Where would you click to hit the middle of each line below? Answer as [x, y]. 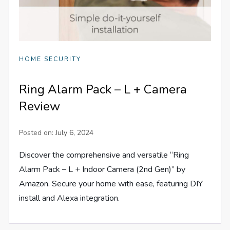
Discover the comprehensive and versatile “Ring [104, 155]
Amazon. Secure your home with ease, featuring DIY [111, 184]
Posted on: [37, 133]
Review [40, 107]
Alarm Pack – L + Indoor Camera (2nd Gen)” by [102, 170]
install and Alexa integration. [70, 198]
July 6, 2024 [75, 133]
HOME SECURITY [50, 59]
